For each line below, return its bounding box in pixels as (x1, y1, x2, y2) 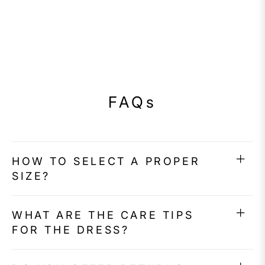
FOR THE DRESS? (12, 224, 130, 237)
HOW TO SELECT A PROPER (12, 155, 201, 168)
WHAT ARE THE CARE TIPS (12, 209, 194, 222)
